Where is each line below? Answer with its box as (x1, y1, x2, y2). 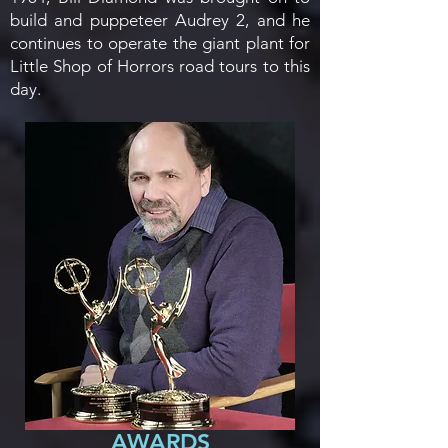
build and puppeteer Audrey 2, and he (10, 10, 310, 30)
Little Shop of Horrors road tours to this (10, 56, 310, 76)
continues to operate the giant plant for (10, 33, 310, 53)
